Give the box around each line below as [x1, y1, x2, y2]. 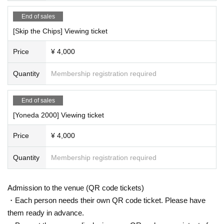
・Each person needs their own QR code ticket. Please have [7, 195, 205, 204]
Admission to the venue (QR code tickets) [7, 183, 144, 192]
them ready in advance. [7, 208, 84, 217]
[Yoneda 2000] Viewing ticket [13, 110, 104, 119]
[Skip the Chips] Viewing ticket [13, 26, 107, 35]
